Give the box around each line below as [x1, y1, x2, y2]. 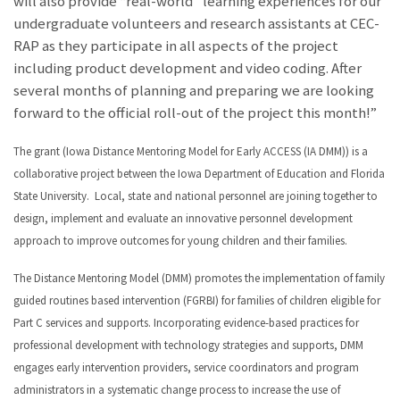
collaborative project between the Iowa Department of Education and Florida [13, 165, 385, 181]
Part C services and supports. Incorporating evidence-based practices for [13, 314, 359, 330]
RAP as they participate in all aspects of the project [13, 37, 338, 56]
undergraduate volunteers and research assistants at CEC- [13, 14, 379, 34]
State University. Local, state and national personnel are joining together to [13, 187, 378, 204]
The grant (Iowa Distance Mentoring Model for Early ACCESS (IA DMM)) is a [13, 143, 368, 159]
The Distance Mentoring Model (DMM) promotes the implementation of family [13, 270, 385, 286]
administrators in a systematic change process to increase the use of [13, 381, 340, 397]
